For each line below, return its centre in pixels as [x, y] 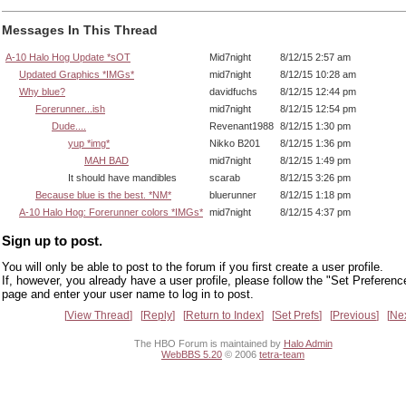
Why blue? [42, 91]
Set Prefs [297, 316]
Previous [354, 316]
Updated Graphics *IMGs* [77, 74]
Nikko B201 [235, 143]
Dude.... [69, 126]
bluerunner [233, 194]
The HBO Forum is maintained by [208, 343]
